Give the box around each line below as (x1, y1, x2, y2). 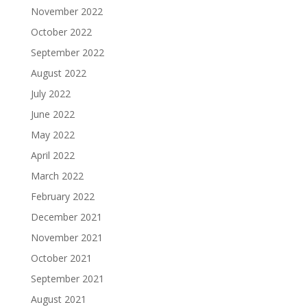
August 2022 (30, 66, 86, 79)
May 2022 (30, 128, 75, 141)
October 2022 (30, 25, 92, 38)
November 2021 (30, 231, 103, 244)
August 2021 (30, 293, 86, 306)
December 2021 (30, 210, 102, 223)
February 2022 (30, 190, 95, 203)
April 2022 (30, 149, 75, 162)
